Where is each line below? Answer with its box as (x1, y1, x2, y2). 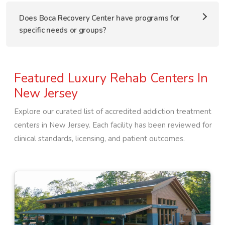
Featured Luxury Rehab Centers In (14, 69, 208, 87)
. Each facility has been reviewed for (89, 120, 212, 130)
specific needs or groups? (19, 25, 106, 35)
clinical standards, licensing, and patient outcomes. (14, 134, 185, 144)
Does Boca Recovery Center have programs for (19, 13, 180, 23)
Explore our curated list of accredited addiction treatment (14, 106, 211, 117)
